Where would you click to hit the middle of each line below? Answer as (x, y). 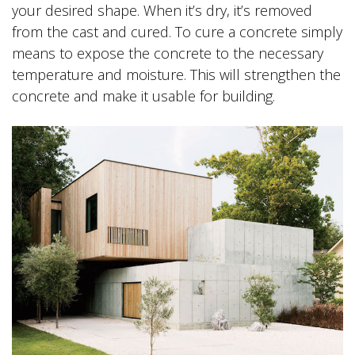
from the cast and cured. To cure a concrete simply (177, 32)
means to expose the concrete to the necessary (168, 53)
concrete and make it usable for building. (143, 96)
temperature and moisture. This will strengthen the (176, 75)
